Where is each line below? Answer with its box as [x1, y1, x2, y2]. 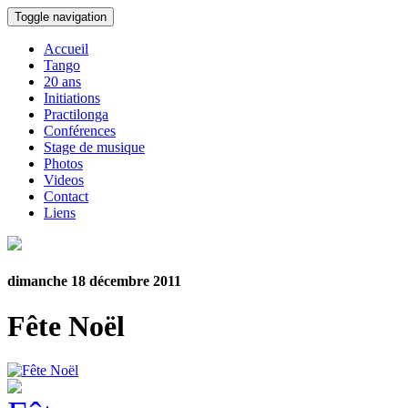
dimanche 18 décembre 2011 [7, 273, 181, 290]
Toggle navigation [15, 10, 107, 24]
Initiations [44, 90, 100, 106]
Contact [44, 189, 88, 204]
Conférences [44, 123, 116, 138]
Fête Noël [7, 309, 125, 342]
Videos [44, 172, 84, 188]
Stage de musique [44, 139, 145, 155]
